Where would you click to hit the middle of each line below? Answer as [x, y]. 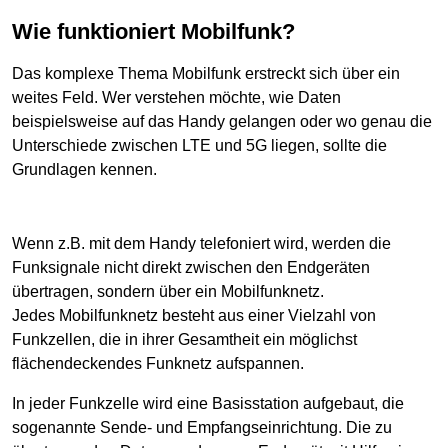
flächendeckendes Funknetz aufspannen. [158, 363]
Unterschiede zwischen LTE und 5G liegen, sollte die [199, 145]
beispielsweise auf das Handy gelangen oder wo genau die [222, 121]
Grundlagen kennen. [84, 169]
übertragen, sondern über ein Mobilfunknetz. [168, 291]
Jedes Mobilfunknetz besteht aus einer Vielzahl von [194, 315]
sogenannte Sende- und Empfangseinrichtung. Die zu [202, 427]
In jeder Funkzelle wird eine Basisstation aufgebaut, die [208, 403]
